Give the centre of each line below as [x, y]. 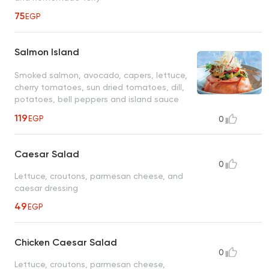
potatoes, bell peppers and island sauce [97, 99]
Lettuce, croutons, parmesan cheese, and [99, 176]
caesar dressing [46, 188]
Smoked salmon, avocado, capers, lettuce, [101, 75]
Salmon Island [47, 52]
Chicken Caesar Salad [66, 243]
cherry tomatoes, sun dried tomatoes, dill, [99, 87]
